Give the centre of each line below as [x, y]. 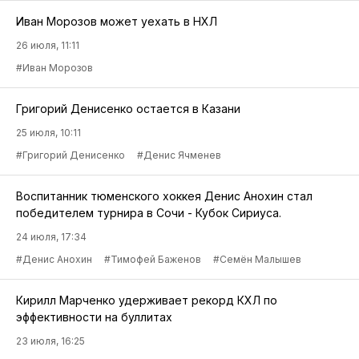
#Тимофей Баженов [153, 259]
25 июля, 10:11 [48, 132]
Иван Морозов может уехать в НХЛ [117, 21]
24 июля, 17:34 [51, 236]
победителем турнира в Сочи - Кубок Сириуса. [149, 212]
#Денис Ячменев [179, 155]
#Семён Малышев [257, 259]
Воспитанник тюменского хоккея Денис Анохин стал [164, 196]
